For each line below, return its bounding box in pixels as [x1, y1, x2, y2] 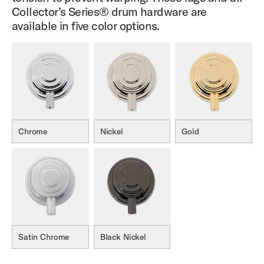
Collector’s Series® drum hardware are [12, 4, 207, 19]
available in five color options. [12, 18, 160, 34]
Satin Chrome [18, 231, 70, 242]
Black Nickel [100, 231, 146, 242]
